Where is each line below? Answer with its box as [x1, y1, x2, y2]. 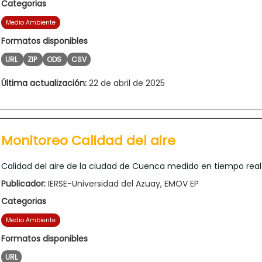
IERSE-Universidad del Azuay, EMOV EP [46, 177, 199, 189]
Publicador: [1, 177, 46, 189]
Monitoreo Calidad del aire [1, 131, 175, 150]
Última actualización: [1, 77, 87, 89]
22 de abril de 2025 [87, 77, 165, 89]
